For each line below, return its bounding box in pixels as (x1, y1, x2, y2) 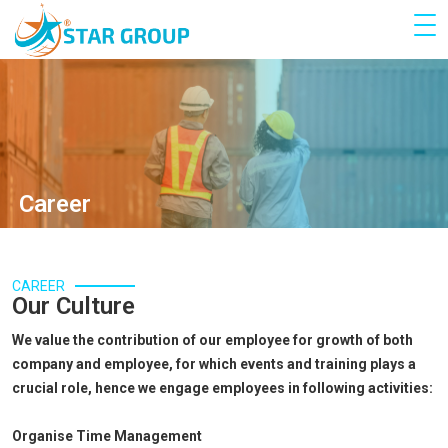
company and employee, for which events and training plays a (12, 356, 416, 373)
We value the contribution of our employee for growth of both (12, 332, 413, 349)
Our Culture (12, 292, 135, 321)
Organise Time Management (12, 428, 202, 445)
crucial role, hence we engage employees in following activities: (12, 380, 433, 397)
